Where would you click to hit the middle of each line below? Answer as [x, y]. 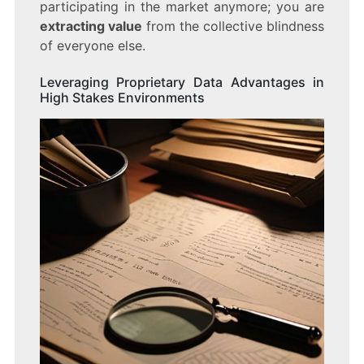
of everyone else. [92, 46]
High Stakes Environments [122, 98]
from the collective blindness [233, 26]
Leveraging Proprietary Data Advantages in [182, 82]
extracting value [91, 26]
